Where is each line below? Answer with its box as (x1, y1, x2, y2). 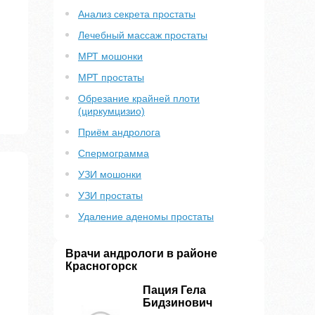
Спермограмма (78, 148, 149, 160)
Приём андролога (78, 127, 160, 139)
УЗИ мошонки (78, 169, 141, 181)
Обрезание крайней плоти (78, 93, 200, 105)
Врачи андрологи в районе (65, 247, 217, 260)
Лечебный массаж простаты (78, 30, 207, 41)
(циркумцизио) (78, 105, 145, 117)
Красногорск (65, 260, 137, 273)
